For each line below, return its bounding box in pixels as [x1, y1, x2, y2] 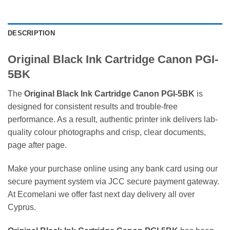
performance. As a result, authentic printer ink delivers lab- [8, 115, 218, 124]
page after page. [8, 141, 67, 150]
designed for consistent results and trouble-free [8, 102, 178, 111]
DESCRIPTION [8, 29, 55, 37]
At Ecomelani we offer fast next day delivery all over [8, 190, 195, 199]
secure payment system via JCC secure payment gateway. [8, 177, 219, 186]
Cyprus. [8, 203, 36, 212]
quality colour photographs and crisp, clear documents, [8, 128, 206, 137]
